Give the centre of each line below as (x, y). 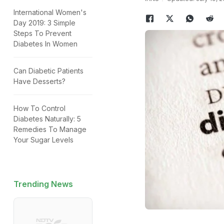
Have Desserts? (39, 81)
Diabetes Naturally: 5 (47, 119)
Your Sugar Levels (43, 140)
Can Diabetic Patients (48, 71)
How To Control (39, 108)
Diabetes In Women (45, 44)
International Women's (50, 12)
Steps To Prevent (42, 33)
